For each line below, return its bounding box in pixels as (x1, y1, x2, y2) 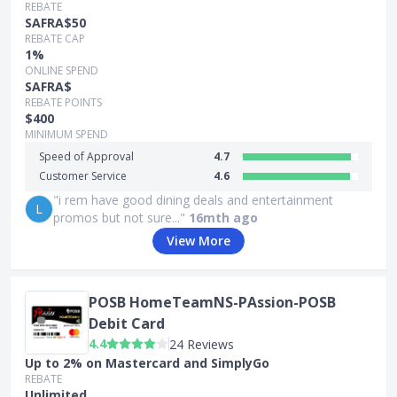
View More (167, 232, 230, 249)
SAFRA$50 (25, 14, 86, 31)
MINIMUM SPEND (25, 127, 108, 142)
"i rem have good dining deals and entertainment (53, 191, 333, 208)
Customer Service (39, 168, 127, 183)
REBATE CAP (25, 31, 85, 46)
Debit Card (89, 313, 165, 333)
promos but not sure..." (53, 209, 185, 226)
